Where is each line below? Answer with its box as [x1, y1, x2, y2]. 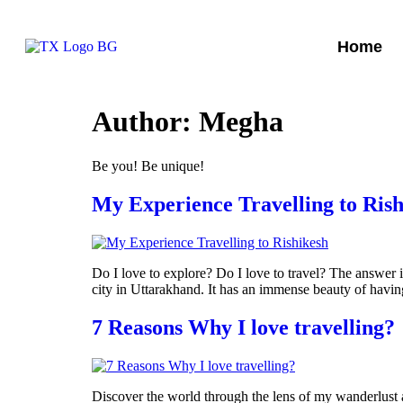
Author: [92, 105, 199, 139]
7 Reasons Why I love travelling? [92, 315, 395, 339]
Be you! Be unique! [92, 157, 204, 174]
